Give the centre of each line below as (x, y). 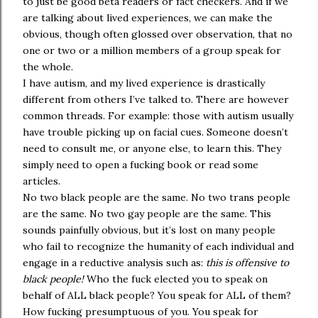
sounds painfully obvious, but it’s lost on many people (149, 230)
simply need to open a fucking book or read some (141, 165)
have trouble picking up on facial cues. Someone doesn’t (155, 132)
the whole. (48, 67)
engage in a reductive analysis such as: (114, 263)
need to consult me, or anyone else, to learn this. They (152, 148)
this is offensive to (247, 263)
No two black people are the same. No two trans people (157, 197)
